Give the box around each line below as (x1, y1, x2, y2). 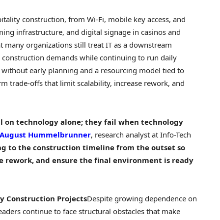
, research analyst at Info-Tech (91, 129, 191, 139)
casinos (141, 27, 166, 37)
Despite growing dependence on (87, 193, 197, 203)
